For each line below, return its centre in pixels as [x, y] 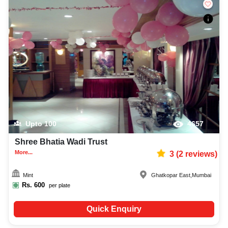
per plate [60, 185]
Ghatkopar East [171, 175]
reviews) [200, 154]
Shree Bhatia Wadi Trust [61, 141]
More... [24, 152]
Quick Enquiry [114, 209]
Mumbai [202, 175]
